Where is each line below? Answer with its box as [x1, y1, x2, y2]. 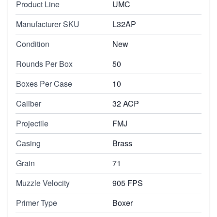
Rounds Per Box [16, 58, 73, 69]
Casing [16, 137, 41, 149]
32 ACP [112, 97, 139, 109]
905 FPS [112, 177, 143, 188]
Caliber [16, 97, 41, 109]
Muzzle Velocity [16, 177, 70, 188]
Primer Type [16, 197, 57, 208]
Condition [16, 38, 49, 49]
